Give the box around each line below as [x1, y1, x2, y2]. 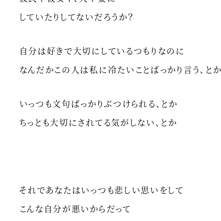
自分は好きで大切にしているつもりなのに [19, 44, 185, 57]
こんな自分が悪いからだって [19, 202, 131, 215]
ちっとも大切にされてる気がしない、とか [19, 115, 177, 128]
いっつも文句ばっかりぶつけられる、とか [19, 97, 178, 110]
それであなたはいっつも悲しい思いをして [19, 183, 184, 196]
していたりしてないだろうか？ [19, 10, 134, 23]
